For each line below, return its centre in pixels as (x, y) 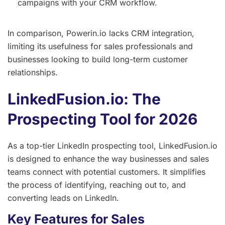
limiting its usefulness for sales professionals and (100, 46)
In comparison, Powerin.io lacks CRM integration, (101, 33)
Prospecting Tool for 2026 (102, 119)
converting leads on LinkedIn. (63, 198)
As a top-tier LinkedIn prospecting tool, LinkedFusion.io (113, 145)
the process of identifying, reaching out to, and (97, 185)
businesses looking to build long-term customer (98, 59)
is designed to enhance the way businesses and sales (108, 158)
